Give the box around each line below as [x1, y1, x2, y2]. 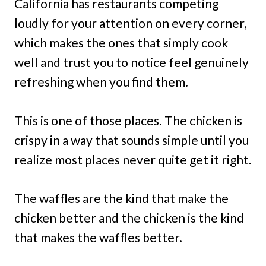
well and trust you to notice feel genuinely [14, 55, 249, 69]
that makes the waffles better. [14, 230, 182, 245]
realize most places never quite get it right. [14, 152, 252, 167]
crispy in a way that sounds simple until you [14, 132, 249, 147]
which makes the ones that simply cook [14, 35, 228, 50]
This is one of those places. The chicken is [14, 113, 242, 128]
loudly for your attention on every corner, [14, 15, 246, 30]
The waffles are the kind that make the [14, 191, 229, 205]
